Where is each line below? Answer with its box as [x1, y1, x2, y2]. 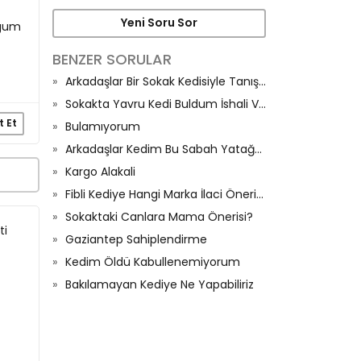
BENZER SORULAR [52, 48, 172, 69]
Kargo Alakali [65, 163, 135, 180]
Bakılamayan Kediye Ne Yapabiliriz [65, 276, 254, 293]
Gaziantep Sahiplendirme [65, 230, 207, 247]
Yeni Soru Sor [121, 15, 197, 31]
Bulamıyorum [65, 118, 140, 135]
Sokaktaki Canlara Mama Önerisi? [65, 208, 253, 225]
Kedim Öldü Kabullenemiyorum [65, 253, 240, 270]
